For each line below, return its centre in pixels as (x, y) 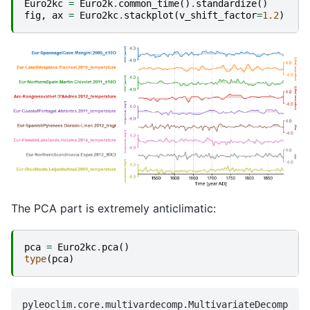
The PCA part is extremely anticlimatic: (113, 208)
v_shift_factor (218, 15)
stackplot (149, 15)
